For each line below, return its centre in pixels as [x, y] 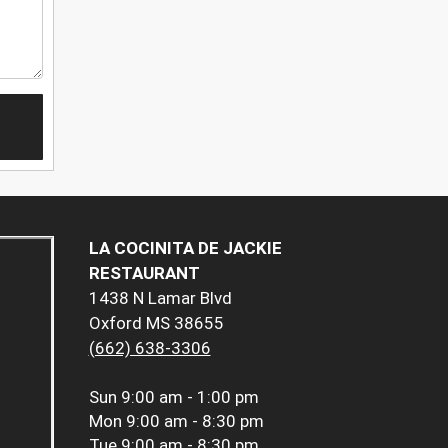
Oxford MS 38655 [156, 323]
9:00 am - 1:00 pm [189, 397]
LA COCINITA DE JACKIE [185, 248]
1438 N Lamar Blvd [160, 298]
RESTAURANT [144, 273]
